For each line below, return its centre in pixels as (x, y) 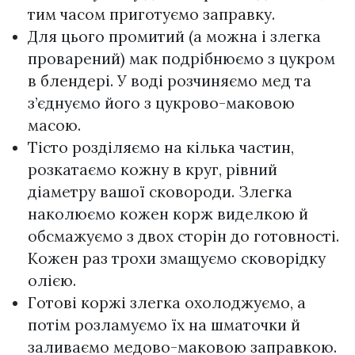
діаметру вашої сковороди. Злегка (160, 191)
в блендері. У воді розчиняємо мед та (170, 80)
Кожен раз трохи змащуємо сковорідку (177, 258)
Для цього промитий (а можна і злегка (174, 36)
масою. (54, 125)
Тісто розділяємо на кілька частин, (161, 147)
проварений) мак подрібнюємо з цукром (181, 58)
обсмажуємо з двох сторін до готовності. (183, 236)
